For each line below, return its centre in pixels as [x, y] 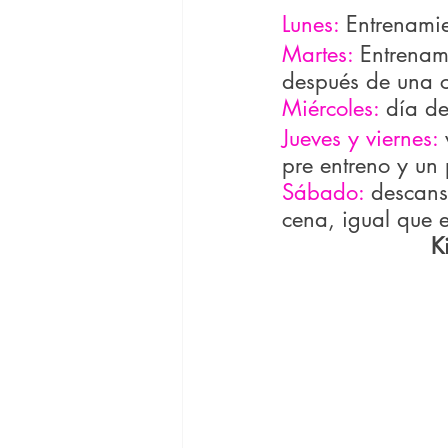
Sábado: [326, 192]
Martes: [317, 54]
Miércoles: [330, 108]
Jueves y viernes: [363, 138]
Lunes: [314, 24]
